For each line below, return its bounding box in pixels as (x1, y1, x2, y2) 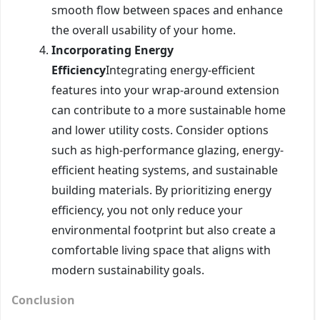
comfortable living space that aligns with (51, 241, 271, 258)
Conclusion (11, 291, 75, 308)
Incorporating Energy (51, 41, 174, 58)
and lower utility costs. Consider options (51, 121, 269, 138)
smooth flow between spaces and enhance (51, 1, 283, 18)
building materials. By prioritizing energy (51, 181, 271, 198)
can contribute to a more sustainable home (51, 101, 286, 118)
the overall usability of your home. (51, 21, 236, 38)
